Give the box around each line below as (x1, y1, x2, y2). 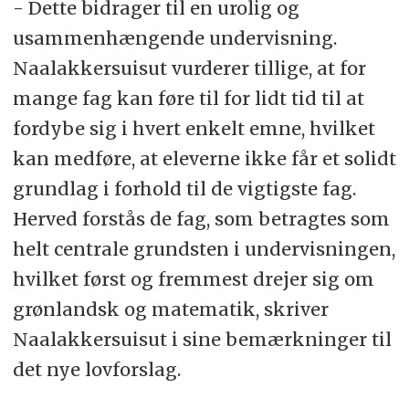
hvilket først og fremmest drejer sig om (12, 267, 374, 290)
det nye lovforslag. (12, 357, 181, 381)
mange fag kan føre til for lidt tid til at (12, 86, 364, 110)
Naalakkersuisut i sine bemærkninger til (12, 327, 392, 351)
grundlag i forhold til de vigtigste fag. (12, 176, 356, 200)
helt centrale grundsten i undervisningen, (12, 236, 395, 260)
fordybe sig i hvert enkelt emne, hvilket (12, 116, 375, 140)
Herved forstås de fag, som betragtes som (12, 206, 390, 230)
